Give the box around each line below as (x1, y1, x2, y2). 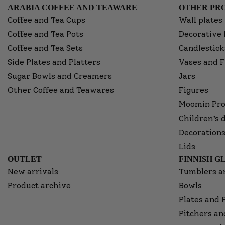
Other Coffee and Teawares (8, 85, 114, 95)
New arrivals (8, 167, 58, 176)
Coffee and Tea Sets (8, 43, 83, 53)
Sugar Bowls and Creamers (8, 71, 112, 81)
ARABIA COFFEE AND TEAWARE (8, 3, 137, 12)
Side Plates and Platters (8, 57, 100, 67)
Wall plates (179, 15, 222, 25)
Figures (179, 85, 208, 95)
